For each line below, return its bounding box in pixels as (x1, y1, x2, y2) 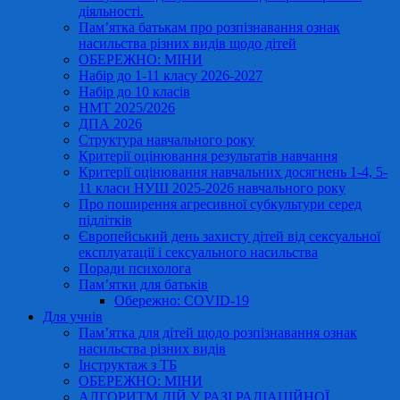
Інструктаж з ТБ (79, 357, 177, 372)
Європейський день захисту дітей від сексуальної (79, 229, 380, 244)
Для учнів (43, 309, 103, 324)
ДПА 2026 (79, 116, 142, 131)
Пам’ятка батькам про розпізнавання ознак (79, 20, 340, 35)
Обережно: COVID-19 (114, 293, 249, 308)
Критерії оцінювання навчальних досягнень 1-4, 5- (79, 164, 387, 179)
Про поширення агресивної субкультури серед (79, 196, 362, 212)
